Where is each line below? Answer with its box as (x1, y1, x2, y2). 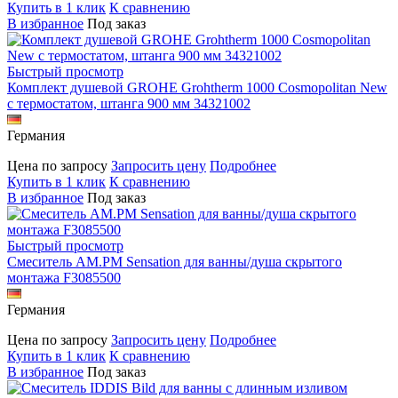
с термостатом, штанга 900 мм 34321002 (7, 95, 251, 111)
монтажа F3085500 (7, 269, 121, 285)
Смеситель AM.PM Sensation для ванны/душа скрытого (7, 253, 342, 269)
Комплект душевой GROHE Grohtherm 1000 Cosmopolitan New (7, 79, 387, 95)
